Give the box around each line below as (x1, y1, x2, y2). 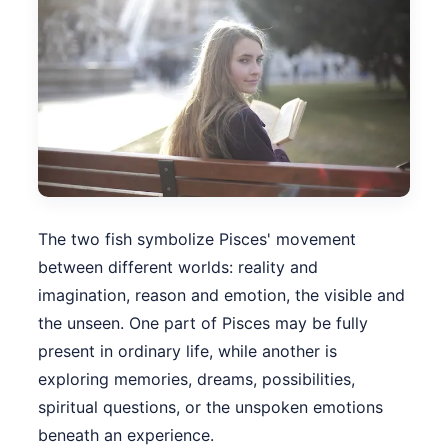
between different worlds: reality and (38, 257, 318, 278)
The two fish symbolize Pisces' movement (38, 229, 356, 250)
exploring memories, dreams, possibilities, (38, 369, 355, 390)
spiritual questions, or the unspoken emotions (38, 397, 383, 418)
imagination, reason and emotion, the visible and (38, 285, 405, 306)
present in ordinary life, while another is (38, 341, 337, 362)
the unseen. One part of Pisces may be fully (38, 313, 368, 334)
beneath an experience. (38, 425, 214, 446)
